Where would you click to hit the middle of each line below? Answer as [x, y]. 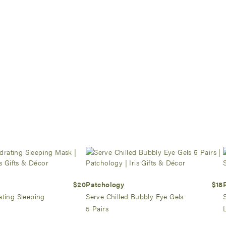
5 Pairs [97, 209]
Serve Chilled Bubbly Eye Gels [135, 196]
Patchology [105, 184]
